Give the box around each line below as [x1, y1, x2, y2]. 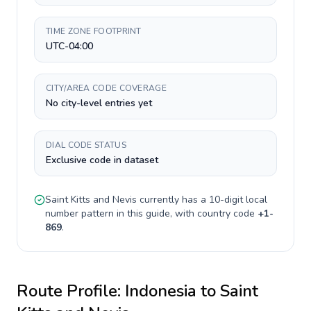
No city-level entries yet [46, 96, 152, 110]
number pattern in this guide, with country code [45, 207, 258, 220]
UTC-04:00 [46, 40, 93, 53]
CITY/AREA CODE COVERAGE [46, 83, 167, 94]
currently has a [137, 193, 209, 206]
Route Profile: [17, 280, 125, 302]
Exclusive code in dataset [46, 153, 158, 167]
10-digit [209, 193, 243, 206]
